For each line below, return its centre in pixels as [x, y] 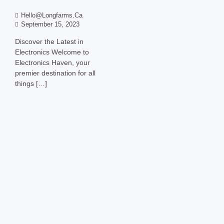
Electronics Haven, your [52, 62]
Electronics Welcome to [52, 52]
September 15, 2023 [50, 25]
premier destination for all [55, 73]
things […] [31, 83]
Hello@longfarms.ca [52, 16]
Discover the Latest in [49, 41]
